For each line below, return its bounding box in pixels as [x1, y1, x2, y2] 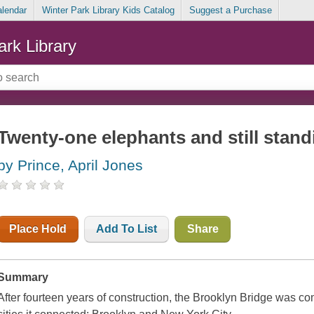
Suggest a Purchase [189, 5, 272, 16]
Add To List [96, 223, 158, 235]
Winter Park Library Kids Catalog [41, 5, 175, 16]
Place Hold [9, 223, 67, 235]
